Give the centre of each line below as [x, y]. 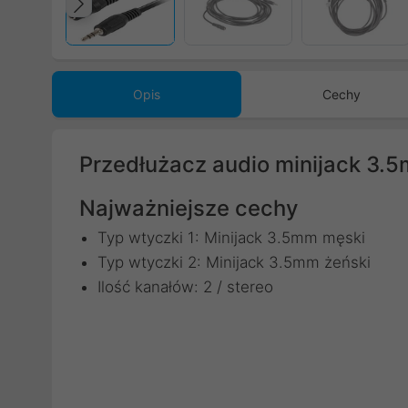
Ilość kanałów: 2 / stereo [185, 287]
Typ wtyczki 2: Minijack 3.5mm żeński [234, 262]
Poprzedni [148, 22]
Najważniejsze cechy [189, 208]
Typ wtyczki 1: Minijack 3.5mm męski [231, 238]
